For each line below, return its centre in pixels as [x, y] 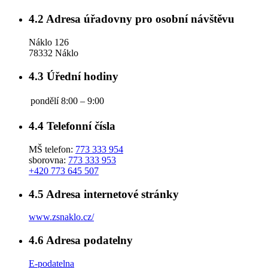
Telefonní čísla [80, 126]
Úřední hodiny [81, 76]
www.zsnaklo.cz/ [61, 217]
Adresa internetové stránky [111, 194]
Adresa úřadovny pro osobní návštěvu [139, 19]
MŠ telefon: [52, 149]
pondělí [45, 101]
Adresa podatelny [88, 240]
